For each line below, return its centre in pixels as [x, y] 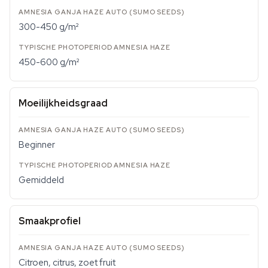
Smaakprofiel [50, 221]
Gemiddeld [41, 180]
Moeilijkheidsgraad [63, 103]
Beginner [37, 145]
